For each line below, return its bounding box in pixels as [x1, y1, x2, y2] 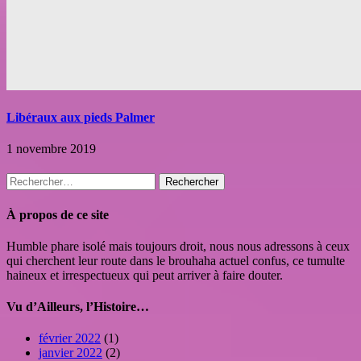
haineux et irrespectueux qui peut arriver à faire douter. [6, 268, 283, 282]
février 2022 [39, 331, 101, 346]
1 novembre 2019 [6, 142, 96, 156]
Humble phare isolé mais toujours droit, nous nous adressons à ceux [6, 239, 350, 253]
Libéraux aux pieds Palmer [6, 110, 155, 124]
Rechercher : [6, 172, 70, 187]
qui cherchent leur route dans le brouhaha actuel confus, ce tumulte [6, 253, 345, 268]
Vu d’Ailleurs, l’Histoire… [6, 300, 149, 314]
